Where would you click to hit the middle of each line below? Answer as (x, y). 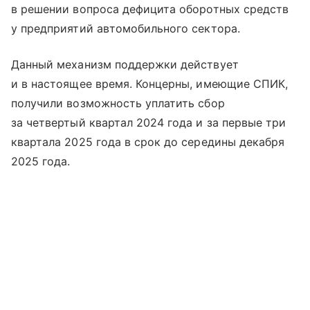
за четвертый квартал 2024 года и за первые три (149, 122)
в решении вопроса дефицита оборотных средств (150, 9)
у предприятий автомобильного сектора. (126, 28)
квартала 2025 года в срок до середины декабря (148, 142)
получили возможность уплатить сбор (118, 103)
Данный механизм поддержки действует (125, 64)
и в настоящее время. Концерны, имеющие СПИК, (150, 83)
